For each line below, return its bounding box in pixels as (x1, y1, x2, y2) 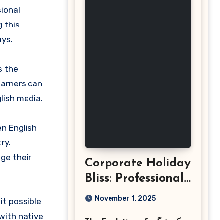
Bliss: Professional (85, 173, 184, 185)
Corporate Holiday (85, 158, 191, 169)
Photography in (85, 203, 174, 215)
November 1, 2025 (95, 194, 156, 203)
